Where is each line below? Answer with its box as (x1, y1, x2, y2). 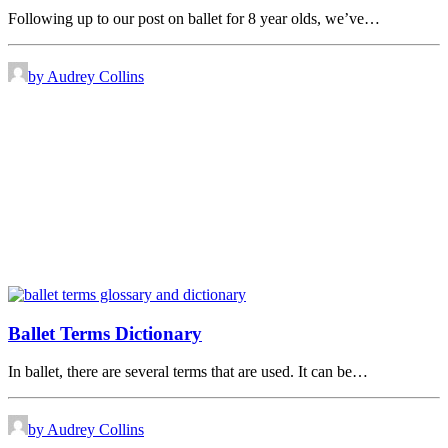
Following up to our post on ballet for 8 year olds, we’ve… (8, 10, 380, 28)
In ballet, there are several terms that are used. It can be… (8, 363, 368, 381)
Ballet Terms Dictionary (8, 322, 202, 344)
